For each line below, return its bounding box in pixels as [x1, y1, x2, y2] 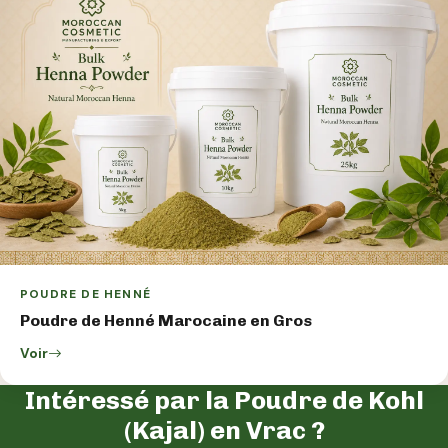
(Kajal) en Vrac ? [123, 415, 325, 446]
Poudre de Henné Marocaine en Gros [20, 311, 312, 331]
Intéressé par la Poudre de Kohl [24, 385, 424, 416]
